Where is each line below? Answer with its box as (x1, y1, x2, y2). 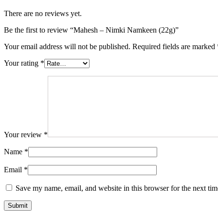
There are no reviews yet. (4, 9, 82, 18)
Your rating (4, 58, 40, 67)
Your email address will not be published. (4, 42, 130, 51)
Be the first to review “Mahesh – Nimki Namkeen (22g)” (4, 25, 179, 34)
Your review (4, 130, 44, 139)
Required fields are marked (132, 42, 217, 51)
